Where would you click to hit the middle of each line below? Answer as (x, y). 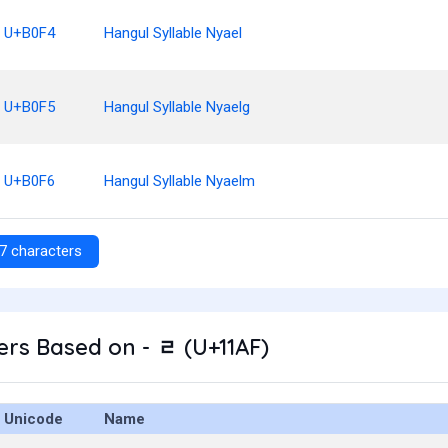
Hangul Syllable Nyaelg (177, 107)
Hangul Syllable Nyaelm (179, 181)
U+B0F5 (29, 107)
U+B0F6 (29, 181)
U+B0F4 (29, 33)
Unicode (33, 419)
